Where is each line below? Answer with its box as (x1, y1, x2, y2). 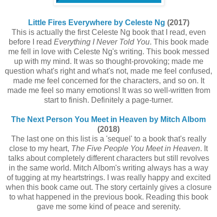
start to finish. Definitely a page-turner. (44, 96, 173, 105)
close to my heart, (9, 144, 71, 153)
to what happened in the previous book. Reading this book (9, 193, 208, 201)
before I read (8, 38, 54, 46)
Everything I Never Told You (53, 38, 150, 46)
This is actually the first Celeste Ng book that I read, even (11, 28, 206, 37)
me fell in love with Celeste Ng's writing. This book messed (8, 47, 209, 56)
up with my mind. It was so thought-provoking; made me (14, 57, 203, 66)
